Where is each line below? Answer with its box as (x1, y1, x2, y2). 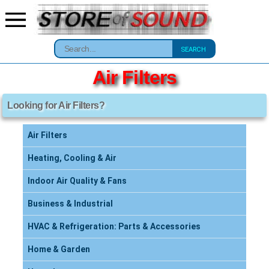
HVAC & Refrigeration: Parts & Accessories (28, 222, 201, 231)
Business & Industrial (28, 199, 113, 208)
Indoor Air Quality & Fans (28, 176, 127, 186)
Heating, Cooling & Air (28, 153, 116, 163)
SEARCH (180, 45, 206, 53)
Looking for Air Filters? (7, 100, 105, 110)
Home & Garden (28, 244, 90, 254)
